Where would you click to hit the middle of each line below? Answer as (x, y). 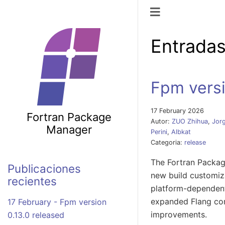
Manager (69, 129)
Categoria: (166, 142)
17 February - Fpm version (57, 202)
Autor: (160, 121)
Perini (159, 132)
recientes (32, 181)
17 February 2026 (177, 110)
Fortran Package (69, 117)
